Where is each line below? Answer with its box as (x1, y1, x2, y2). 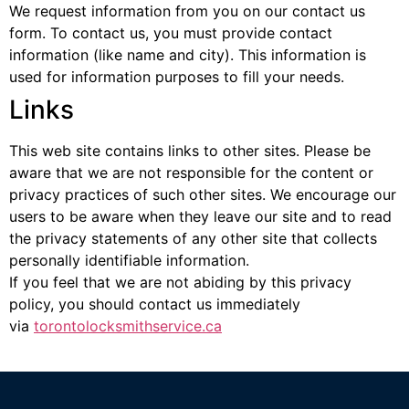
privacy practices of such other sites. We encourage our (9, 185, 396, 204)
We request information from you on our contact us (9, 2, 365, 20)
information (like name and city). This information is (9, 46, 366, 64)
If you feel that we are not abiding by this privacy (9, 273, 351, 291)
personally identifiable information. (9, 251, 249, 269)
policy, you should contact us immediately (9, 295, 300, 313)
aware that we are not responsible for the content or (9, 163, 373, 182)
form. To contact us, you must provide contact (9, 24, 332, 42)
